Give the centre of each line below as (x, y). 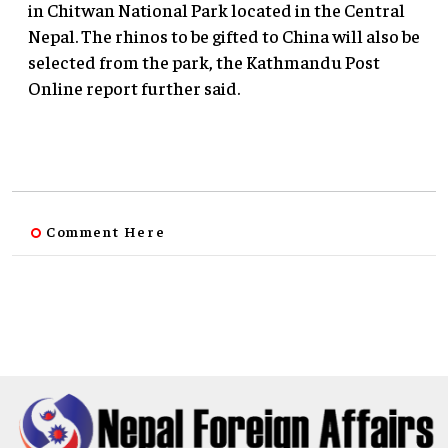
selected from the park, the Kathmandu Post (204, 62)
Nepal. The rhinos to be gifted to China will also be (224, 36)
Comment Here (106, 231)
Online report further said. (134, 88)
